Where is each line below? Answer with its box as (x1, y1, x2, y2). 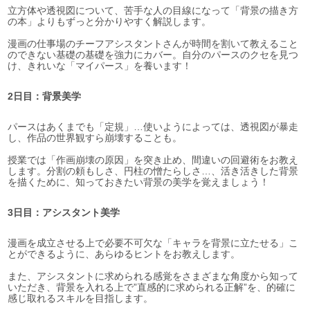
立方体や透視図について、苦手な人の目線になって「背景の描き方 (8, 5, 299, 17)
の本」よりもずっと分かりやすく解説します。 (8, 16, 212, 28)
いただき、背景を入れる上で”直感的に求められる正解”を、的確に (8, 282, 296, 293)
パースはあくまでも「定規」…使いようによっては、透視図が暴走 (8, 121, 299, 133)
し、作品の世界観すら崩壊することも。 (8, 132, 183, 144)
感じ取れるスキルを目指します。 (8, 293, 154, 304)
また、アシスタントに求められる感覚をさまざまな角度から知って (8, 271, 299, 282)
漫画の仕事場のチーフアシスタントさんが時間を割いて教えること (8, 38, 299, 50)
